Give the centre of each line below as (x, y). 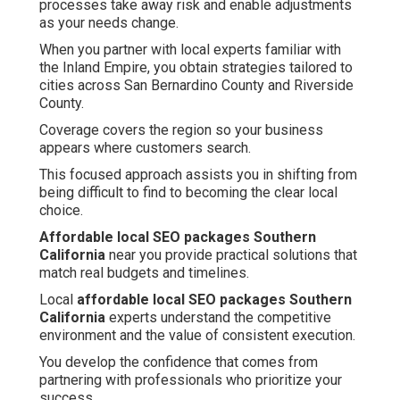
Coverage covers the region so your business (181, 129)
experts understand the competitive (218, 317)
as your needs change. (109, 22)
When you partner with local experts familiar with (190, 49)
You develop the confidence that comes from (179, 362)
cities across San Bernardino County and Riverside (196, 85)
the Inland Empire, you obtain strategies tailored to (196, 67)
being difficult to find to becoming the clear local (188, 192)
